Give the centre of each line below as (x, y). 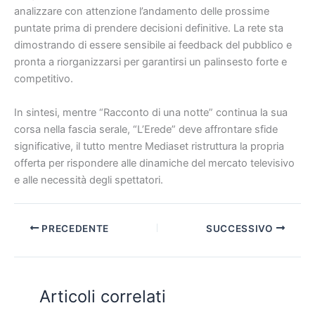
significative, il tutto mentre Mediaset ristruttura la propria (149, 146)
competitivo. (44, 79)
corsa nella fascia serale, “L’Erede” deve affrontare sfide (146, 129)
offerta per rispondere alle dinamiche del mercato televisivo (154, 163)
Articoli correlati (103, 296)
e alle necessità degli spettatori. (89, 180)
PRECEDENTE (74, 228)
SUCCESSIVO (241, 228)
